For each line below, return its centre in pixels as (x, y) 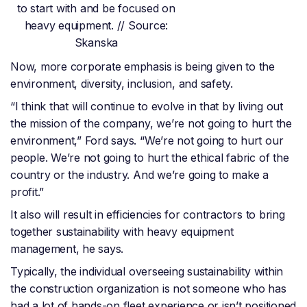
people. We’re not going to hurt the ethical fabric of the (150, 158)
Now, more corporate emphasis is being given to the (143, 67)
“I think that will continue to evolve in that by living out (147, 107)
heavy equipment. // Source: (96, 26)
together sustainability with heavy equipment (122, 232)
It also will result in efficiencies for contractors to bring (148, 215)
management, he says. (67, 249)
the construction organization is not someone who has (148, 289)
